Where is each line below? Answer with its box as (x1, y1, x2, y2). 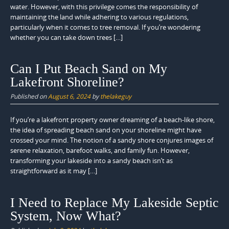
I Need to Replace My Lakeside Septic (10, 195, 219, 210)
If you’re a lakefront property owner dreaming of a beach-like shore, (10, 115, 215, 125)
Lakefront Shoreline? (10, 75, 124, 90)
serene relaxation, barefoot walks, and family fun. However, (10, 146, 190, 155)
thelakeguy (100, 92, 131, 101)
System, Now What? (10, 208, 121, 223)
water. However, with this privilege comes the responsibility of (10, 2, 198, 11)
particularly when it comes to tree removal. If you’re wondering (10, 22, 200, 32)
